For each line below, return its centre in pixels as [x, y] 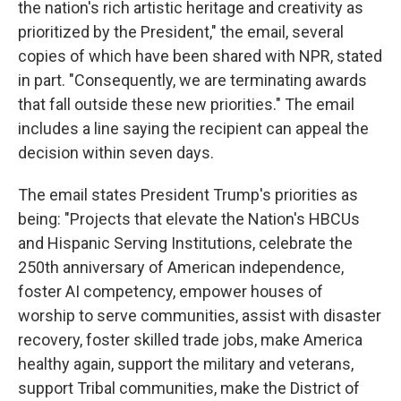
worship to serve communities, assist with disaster [200, 316]
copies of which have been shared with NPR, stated [200, 56]
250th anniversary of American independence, [181, 267]
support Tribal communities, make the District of [189, 388]
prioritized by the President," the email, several [181, 32]
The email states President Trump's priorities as [188, 195]
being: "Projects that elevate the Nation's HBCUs [189, 219]
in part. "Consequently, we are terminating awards [192, 80]
